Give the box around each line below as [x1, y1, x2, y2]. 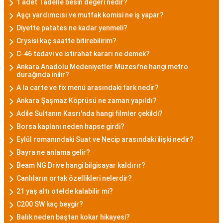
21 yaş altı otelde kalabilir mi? [16, 187, 113, 195]
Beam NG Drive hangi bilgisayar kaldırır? [16, 161, 145, 169]
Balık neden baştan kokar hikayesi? [16, 213, 130, 221]
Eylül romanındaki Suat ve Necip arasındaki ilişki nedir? [16, 135, 194, 143]
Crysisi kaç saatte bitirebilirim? [16, 37, 116, 45]
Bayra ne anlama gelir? [16, 148, 90, 156]
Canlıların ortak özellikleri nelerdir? [16, 174, 132, 182]
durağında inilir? [16, 71, 69, 79]
